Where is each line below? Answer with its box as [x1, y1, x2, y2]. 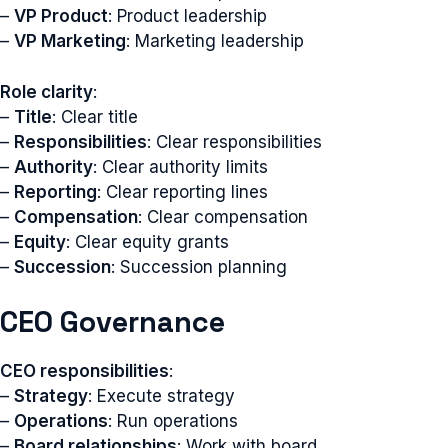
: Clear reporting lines [97, 181, 268, 202]
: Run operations [108, 411, 238, 431]
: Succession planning [111, 256, 287, 277]
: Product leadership [108, 6, 267, 26]
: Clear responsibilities [147, 131, 322, 152]
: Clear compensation [138, 206, 308, 227]
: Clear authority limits [93, 156, 268, 177]
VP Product [14, 6, 108, 26]
